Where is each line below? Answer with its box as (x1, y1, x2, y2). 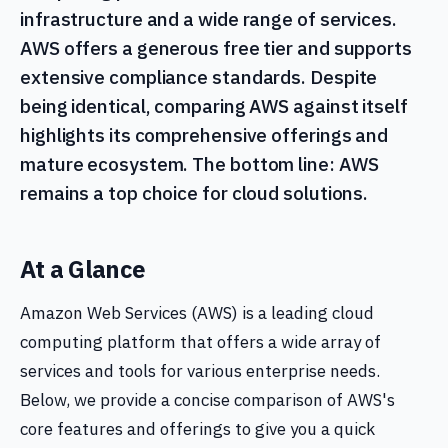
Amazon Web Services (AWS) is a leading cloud (20, 302, 374, 324)
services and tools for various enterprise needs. (20, 360, 380, 382)
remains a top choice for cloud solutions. (20, 181, 369, 205)
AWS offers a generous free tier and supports (20, 36, 412, 60)
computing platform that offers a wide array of (20, 331, 381, 353)
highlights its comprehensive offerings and (20, 123, 389, 147)
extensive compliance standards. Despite (20, 65, 378, 89)
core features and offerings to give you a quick (20, 418, 375, 440)
